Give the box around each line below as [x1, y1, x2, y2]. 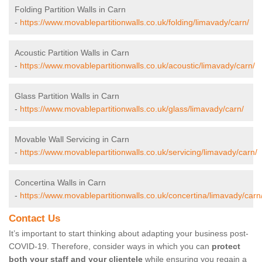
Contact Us [9, 213, 60, 225]
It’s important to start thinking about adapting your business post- [9, 229, 249, 239]
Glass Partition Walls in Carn [15, 91, 119, 101]
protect [212, 242, 240, 251]
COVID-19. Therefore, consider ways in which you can [9, 242, 212, 251]
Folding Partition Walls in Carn [15, 5, 126, 15]
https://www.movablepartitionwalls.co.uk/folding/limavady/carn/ [20, 18, 249, 27]
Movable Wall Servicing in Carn [15, 135, 129, 144]
